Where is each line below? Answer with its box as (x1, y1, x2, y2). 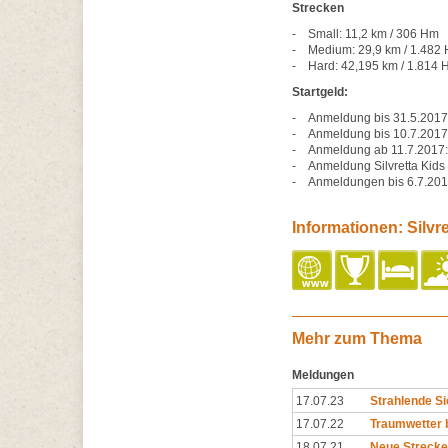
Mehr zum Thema (292, 330, 422, 347)
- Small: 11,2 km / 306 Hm (292, 27, 439, 41)
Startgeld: (292, 85, 348, 99)
